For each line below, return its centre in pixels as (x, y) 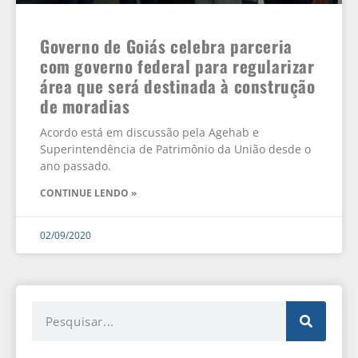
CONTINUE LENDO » (88, 193)
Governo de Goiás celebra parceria (166, 46)
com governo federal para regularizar (177, 66)
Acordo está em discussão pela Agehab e (149, 133)
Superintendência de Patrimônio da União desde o (175, 149)
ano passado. (76, 166)
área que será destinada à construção (178, 86)
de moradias (85, 106)
